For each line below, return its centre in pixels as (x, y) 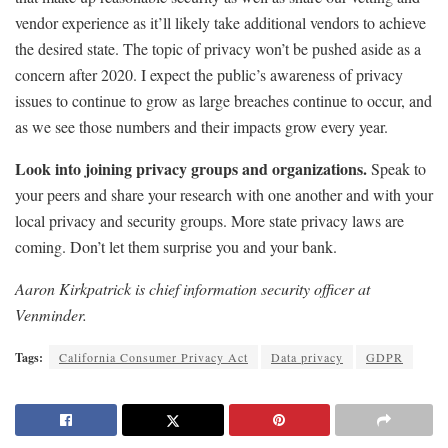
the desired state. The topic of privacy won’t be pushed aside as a (218, 49)
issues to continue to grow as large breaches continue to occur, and (223, 101)
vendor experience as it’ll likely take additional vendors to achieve (220, 23)
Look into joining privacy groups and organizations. (191, 169)
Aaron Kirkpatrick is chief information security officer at (192, 289)
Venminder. (51, 315)
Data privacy (307, 357)
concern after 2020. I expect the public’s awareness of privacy (209, 75)
